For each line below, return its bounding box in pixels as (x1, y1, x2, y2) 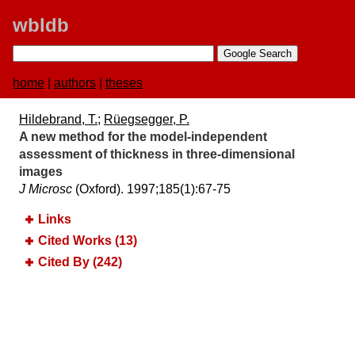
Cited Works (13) (38, 233, 137, 247)
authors (54, 76, 96, 90)
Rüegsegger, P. (104, 113, 189, 126)
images (19, 165, 63, 178)
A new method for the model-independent (19, 130, 267, 143)
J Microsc (19, 182, 72, 196)
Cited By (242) (38, 254, 122, 269)
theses (105, 76, 143, 90)
